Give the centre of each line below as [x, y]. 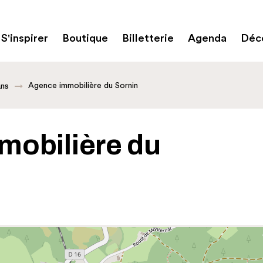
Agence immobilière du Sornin [83, 86]
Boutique [85, 38]
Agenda [207, 38]
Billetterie [148, 38]
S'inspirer [25, 38]
